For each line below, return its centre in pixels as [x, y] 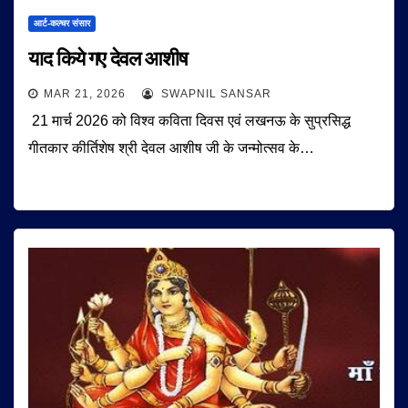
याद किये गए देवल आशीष [108, 59]
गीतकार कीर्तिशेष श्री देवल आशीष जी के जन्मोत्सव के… [171, 148]
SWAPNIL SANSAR [214, 94]
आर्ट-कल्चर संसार [62, 24]
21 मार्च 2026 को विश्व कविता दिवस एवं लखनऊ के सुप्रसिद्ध [189, 121]
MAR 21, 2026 [85, 94]
